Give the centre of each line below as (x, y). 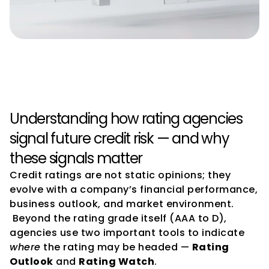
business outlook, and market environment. (122, 204)
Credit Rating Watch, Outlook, (132, 50)
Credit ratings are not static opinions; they (120, 175)
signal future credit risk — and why (119, 138)
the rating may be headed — (116, 247)
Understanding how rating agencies (126, 119)
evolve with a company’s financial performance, (134, 189)
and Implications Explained (120, 73)
